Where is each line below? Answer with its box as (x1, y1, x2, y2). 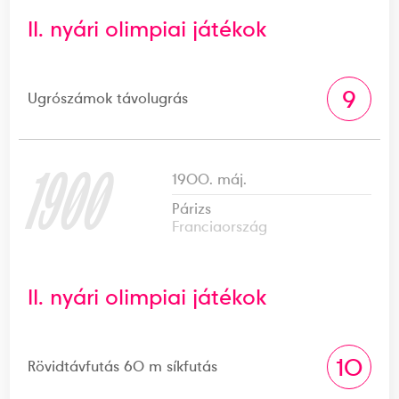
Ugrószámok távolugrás (28, 88, 189, 108)
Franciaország (172, 216, 268, 236)
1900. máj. (172, 169, 248, 189)
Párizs (172, 199, 212, 218)
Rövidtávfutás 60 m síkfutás (28, 356, 218, 376)
